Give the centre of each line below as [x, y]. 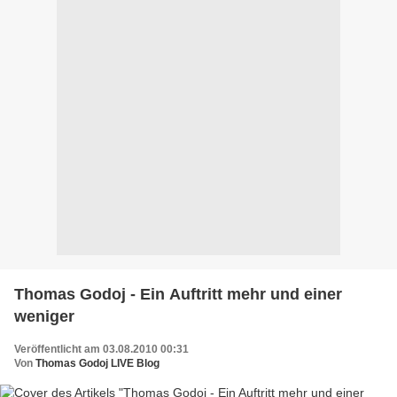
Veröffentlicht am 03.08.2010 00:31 [101, 349]
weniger [44, 316]
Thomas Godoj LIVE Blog [97, 363]
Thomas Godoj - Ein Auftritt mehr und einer [178, 294]
